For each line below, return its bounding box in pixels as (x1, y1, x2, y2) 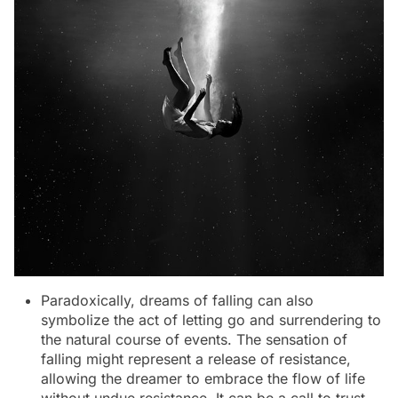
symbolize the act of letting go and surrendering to (41, 311, 381, 329)
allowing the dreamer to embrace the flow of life (41, 370, 365, 387)
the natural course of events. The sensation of (41, 330, 347, 348)
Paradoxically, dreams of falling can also (41, 291, 314, 309)
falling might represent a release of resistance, (41, 350, 351, 368)
